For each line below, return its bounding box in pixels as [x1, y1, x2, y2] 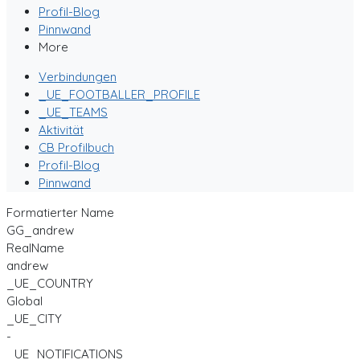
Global [6, 293, 43, 309]
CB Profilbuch [39, 140, 114, 155]
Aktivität [39, 122, 84, 137]
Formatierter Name [6, 205, 114, 220]
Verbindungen [39, 69, 117, 84]
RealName [6, 240, 64, 256]
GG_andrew [6, 223, 74, 238]
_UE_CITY [6, 311, 62, 326]
